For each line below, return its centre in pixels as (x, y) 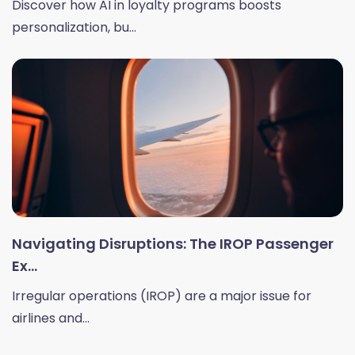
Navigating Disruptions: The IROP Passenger (173, 244)
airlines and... (51, 319)
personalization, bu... (74, 28)
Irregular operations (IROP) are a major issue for (162, 296)
